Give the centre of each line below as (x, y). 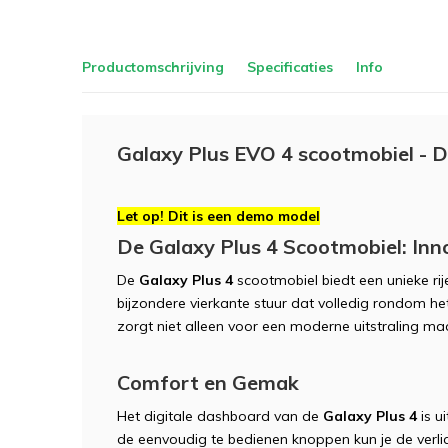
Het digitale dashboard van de (220, 416)
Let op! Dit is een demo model (218, 216)
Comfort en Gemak (208, 382)
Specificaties (290, 66)
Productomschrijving (153, 66)
